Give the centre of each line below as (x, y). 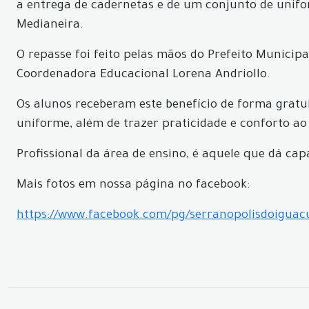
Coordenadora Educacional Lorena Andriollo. (143, 76)
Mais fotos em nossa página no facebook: (133, 186)
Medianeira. (50, 26)
